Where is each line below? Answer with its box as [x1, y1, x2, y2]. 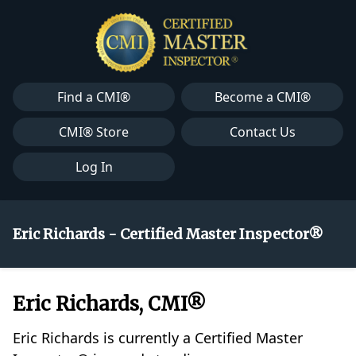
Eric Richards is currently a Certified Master [13, 328, 303, 348]
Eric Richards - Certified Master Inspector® [13, 225, 323, 244]
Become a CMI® [214, 88, 311, 106]
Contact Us [229, 123, 296, 141]
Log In [75, 158, 113, 176]
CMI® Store [59, 123, 129, 141]
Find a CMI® [57, 88, 130, 106]
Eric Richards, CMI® [13, 292, 206, 317]
